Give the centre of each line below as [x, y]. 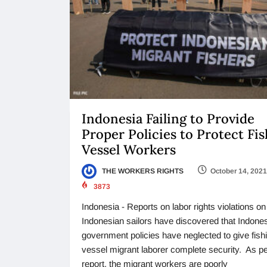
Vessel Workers [129, 149]
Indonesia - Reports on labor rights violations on [174, 207]
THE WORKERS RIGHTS [142, 171]
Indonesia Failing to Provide [168, 118]
